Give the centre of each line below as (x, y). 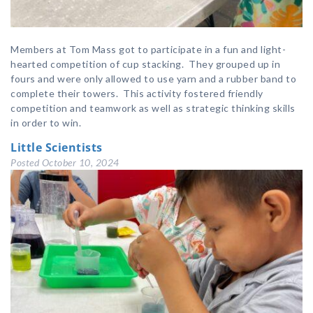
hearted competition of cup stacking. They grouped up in (145, 64)
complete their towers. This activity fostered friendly (137, 94)
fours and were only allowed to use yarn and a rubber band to (153, 79)
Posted (26, 163)
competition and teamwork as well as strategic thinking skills (153, 108)
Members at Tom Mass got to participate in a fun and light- (148, 50)
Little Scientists (57, 148)
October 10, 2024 (80, 163)
